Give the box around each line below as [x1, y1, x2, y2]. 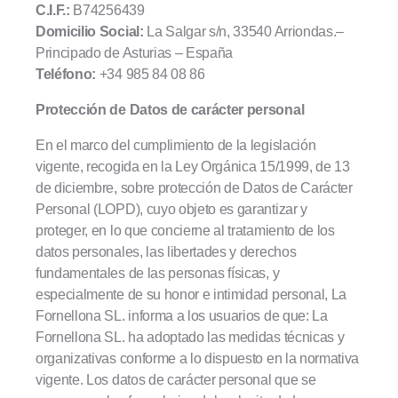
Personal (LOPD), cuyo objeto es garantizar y [36, 201, 307, 217]
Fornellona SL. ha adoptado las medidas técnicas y [36, 329, 345, 345]
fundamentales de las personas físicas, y [36, 265, 280, 281]
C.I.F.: [36, 2, 70, 18]
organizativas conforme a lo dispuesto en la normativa [36, 350, 360, 366]
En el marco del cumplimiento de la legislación [36, 137, 316, 153]
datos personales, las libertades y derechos [36, 243, 297, 259]
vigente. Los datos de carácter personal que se [36, 371, 316, 387]
